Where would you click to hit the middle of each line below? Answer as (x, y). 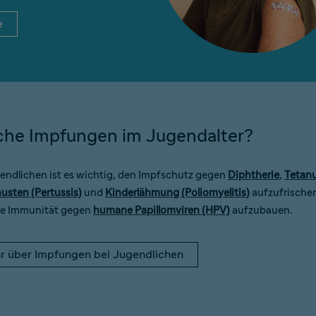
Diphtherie (254, 175)
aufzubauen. (262, 210)
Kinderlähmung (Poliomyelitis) (178, 193)
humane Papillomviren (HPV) (162, 210)
